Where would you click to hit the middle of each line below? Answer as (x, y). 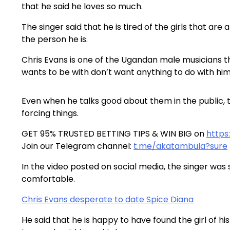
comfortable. (48, 179)
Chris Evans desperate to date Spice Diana (108, 199)
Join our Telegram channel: (78, 146)
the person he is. (55, 39)
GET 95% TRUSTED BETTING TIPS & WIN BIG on (114, 133)
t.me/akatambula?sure (180, 146)
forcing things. (50, 113)
